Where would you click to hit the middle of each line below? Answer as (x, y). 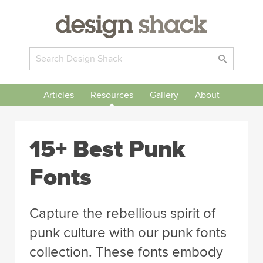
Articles (59, 95)
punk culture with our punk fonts (128, 233)
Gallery (164, 95)
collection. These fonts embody (126, 252)
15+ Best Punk (107, 149)
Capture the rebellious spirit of (122, 213)
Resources (112, 95)
